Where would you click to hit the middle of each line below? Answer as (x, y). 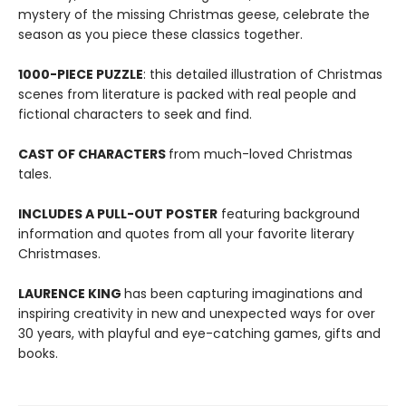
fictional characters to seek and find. (135, 114)
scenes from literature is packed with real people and (187, 94)
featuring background (289, 214)
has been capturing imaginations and (243, 294)
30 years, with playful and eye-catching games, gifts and (199, 333)
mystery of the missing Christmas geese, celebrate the (194, 14)
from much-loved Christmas (261, 154)
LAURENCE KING (71, 294)
